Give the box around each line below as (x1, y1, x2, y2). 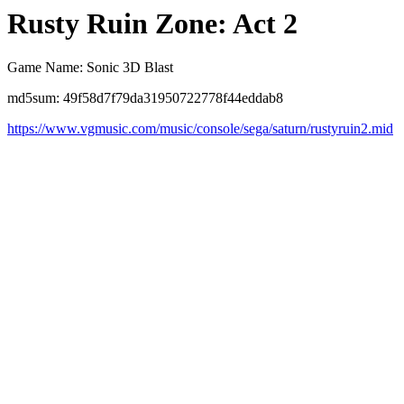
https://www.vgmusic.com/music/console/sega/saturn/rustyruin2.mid (7, 121, 393, 137)
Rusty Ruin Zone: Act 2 (7, 7, 298, 40)
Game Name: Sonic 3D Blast (7, 60, 173, 76)
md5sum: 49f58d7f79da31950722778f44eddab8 (7, 90, 283, 106)
